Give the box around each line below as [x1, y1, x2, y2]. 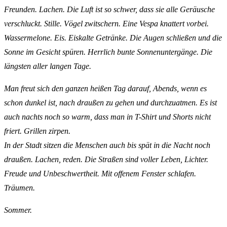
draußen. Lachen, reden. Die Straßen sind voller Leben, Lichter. [4, 155, 208, 164]
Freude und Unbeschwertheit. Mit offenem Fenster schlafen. [4, 169, 196, 178]
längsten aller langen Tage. [4, 62, 91, 71]
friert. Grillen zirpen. [4, 127, 70, 136]
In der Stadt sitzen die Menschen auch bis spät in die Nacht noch [4, 141, 210, 150]
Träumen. [4, 183, 35, 193]
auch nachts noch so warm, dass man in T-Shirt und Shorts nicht [4, 112, 211, 122]
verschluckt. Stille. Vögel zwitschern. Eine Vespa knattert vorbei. [4, 19, 209, 28]
